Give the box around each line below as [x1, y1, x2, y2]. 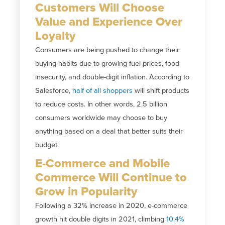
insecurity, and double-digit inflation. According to [35, 72, 190, 81]
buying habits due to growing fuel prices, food [35, 59, 180, 68]
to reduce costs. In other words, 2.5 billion [35, 99, 168, 108]
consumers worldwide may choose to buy [35, 113, 168, 122]
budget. [35, 140, 59, 149]
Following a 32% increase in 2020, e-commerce [35, 201, 188, 210]
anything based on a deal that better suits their [35, 127, 183, 136]
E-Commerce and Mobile [35, 156, 170, 171]
